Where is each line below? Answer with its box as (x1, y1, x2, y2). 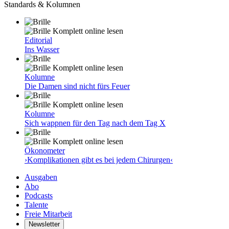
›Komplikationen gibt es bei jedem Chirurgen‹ (25, 155, 173, 164)
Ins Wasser (25, 45, 59, 54)
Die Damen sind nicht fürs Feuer (25, 82, 130, 90)
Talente (25, 200, 48, 209)
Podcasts (25, 191, 53, 200)
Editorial (25, 36, 52, 44)
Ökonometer (25, 146, 65, 155)
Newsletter (29, 220, 60, 228)
